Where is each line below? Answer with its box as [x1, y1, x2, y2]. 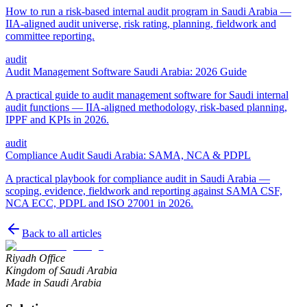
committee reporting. [5, 29, 95, 42]
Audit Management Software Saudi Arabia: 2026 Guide [5, 65, 247, 77]
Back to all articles [22, 227, 101, 239]
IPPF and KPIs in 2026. [5, 113, 109, 125]
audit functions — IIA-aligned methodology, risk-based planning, [5, 101, 287, 113]
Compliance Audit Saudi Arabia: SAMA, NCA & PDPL [5, 149, 251, 161]
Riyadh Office [5, 251, 65, 264]
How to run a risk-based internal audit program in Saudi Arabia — [5, 5, 291, 17]
